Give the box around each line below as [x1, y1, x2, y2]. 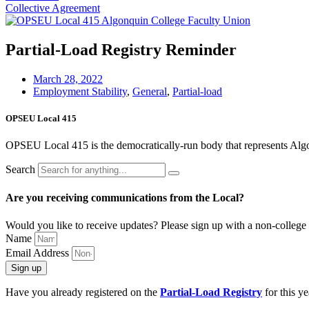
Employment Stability [33, 85, 127, 97]
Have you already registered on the [6, 286, 160, 298]
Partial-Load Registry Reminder [6, 40, 237, 59]
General [132, 85, 167, 97]
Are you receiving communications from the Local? [6, 192, 244, 204]
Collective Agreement [6, 2, 100, 14]
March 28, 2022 [33, 72, 103, 85]
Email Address [6, 246, 72, 259]
